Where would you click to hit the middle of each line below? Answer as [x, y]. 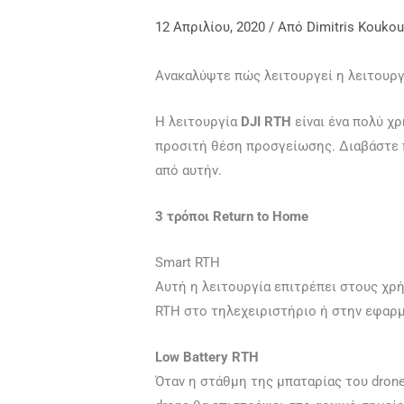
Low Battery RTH [207, 358]
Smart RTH [188, 263]
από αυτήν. [189, 171]
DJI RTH [266, 122]
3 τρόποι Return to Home [232, 217]
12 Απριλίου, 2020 [212, 28]
